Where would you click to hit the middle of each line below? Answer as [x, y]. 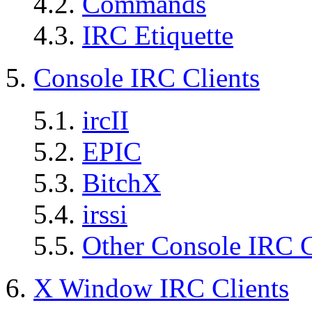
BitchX [122, 183]
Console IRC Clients [147, 78]
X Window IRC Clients [161, 288]
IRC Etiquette [158, 36]
